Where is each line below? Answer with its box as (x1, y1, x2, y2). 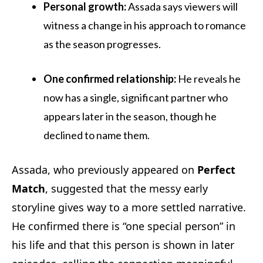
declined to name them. (43, 128, 150, 141)
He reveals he (176, 72, 241, 85)
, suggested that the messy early (45, 181, 208, 195)
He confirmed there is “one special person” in (12, 218, 235, 233)
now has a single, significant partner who (43, 90, 228, 104)
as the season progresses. (43, 37, 161, 50)
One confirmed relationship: (43, 72, 176, 85)
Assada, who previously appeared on (12, 162, 197, 177)
